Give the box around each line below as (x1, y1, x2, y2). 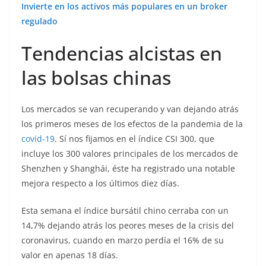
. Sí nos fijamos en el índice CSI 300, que (55, 133, 214, 145)
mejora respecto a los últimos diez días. (21, 178, 179, 189)
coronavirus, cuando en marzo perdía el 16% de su (21, 235, 224, 246)
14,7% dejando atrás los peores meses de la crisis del (21, 220, 234, 232)
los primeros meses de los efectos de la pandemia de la (21, 118, 243, 130)
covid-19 (21, 133, 55, 145)
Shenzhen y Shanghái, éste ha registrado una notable (21, 163, 235, 175)
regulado (21, 15, 58, 27)
